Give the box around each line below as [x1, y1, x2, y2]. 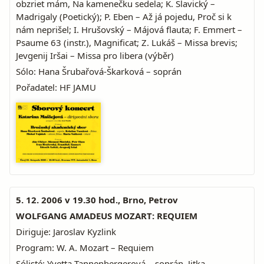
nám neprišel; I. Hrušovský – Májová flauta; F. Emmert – [16, 24, 242, 35]
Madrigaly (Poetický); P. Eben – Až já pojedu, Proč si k [16, 11, 232, 22]
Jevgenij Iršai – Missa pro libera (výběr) [16, 49, 174, 61]
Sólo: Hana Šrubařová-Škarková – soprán [16, 65, 181, 77]
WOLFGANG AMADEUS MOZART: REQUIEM [16, 210, 197, 222]
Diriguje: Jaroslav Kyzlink [16, 226, 116, 237]
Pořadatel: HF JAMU [16, 81, 96, 93]
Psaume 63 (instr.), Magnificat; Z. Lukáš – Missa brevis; [16, 37, 237, 48]
